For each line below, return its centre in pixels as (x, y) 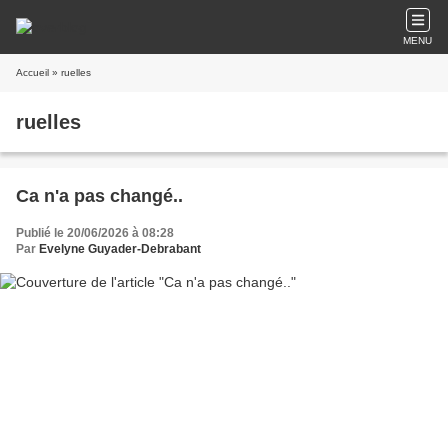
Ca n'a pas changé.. (99, 196)
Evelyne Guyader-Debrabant (120, 249)
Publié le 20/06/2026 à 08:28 (95, 233)
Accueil (32, 72)
